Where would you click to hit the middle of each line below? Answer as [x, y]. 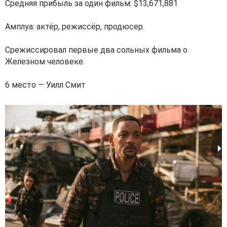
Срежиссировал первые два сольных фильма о [96, 50]
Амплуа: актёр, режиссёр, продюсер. [75, 26]
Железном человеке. [45, 61]
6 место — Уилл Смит [45, 85]
